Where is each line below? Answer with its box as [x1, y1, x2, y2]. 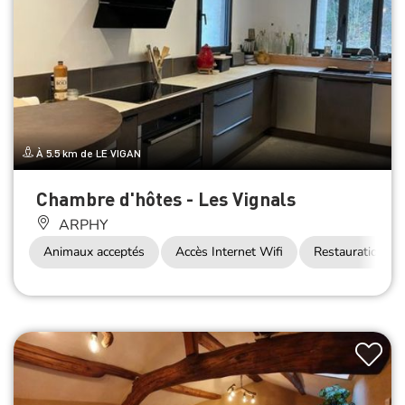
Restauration [314, 242, 385, 260]
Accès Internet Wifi [175, 242, 283, 260]
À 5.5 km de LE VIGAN [33, 146, 141, 160]
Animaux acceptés [43, 242, 145, 260]
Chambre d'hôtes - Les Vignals [36, 185, 296, 211]
